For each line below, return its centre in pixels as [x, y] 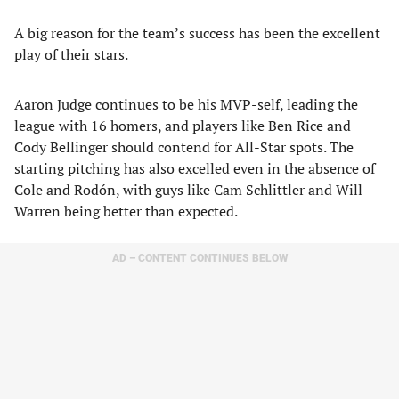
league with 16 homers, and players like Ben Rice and [183, 126]
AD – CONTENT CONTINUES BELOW [199, 258]
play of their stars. [71, 54]
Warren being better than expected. [126, 211]
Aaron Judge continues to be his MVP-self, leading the [186, 104]
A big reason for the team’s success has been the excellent [197, 33]
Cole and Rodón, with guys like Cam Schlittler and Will [188, 190]
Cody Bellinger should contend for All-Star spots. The [184, 147]
